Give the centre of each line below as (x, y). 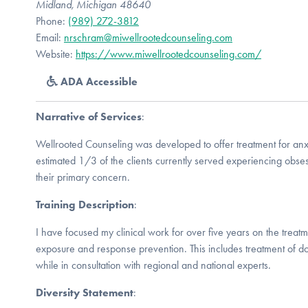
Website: (56, 54)
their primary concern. (83, 177)
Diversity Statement (85, 292)
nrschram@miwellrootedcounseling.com (148, 37)
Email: (50, 37)
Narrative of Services (89, 116)
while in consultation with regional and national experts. (153, 265)
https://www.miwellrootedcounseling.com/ (168, 54)
